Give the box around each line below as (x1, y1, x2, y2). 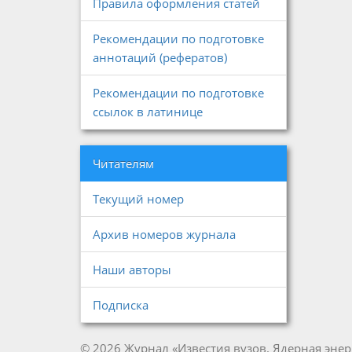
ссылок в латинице (93, 104, 203, 119)
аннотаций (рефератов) (93, 49, 227, 65)
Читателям (93, 156, 154, 171)
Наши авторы (93, 262, 171, 277)
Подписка (93, 297, 148, 313)
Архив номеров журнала (93, 226, 236, 242)
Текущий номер (93, 191, 184, 207)
